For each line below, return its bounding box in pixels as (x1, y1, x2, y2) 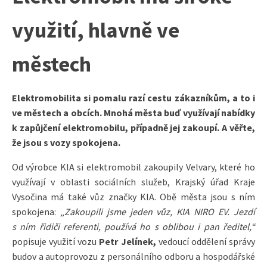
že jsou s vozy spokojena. (12, 136, 120, 148)
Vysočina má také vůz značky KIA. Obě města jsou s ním (12, 190, 255, 203)
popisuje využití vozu (12, 235, 100, 247)
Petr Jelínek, (99, 235, 159, 247)
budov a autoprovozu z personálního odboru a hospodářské (12, 250, 255, 262)
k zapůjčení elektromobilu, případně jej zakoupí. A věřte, (12, 121, 255, 133)
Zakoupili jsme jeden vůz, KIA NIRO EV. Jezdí (64, 205, 255, 218)
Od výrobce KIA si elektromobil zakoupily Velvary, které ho (12, 160, 255, 173)
